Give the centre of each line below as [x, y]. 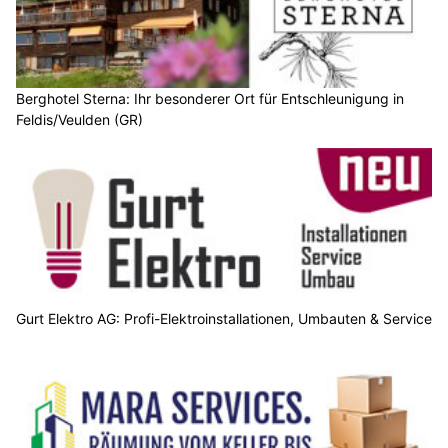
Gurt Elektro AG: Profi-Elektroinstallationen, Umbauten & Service [224, 318]
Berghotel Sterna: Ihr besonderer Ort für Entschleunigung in [210, 99]
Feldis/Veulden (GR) [79, 120]
